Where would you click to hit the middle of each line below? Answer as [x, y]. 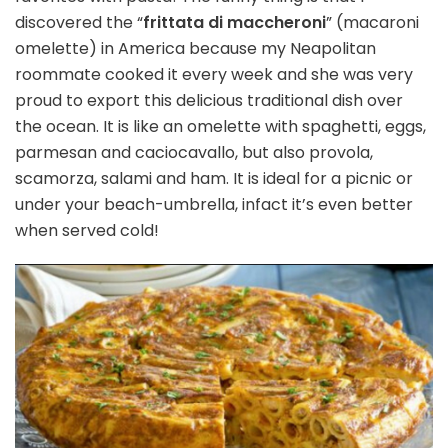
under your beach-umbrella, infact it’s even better [214, 205]
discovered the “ [79, 23]
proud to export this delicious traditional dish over [209, 101]
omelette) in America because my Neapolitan [195, 49]
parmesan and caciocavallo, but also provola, [194, 153]
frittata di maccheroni [234, 23]
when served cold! [87, 231]
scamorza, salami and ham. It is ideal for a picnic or [214, 179]
